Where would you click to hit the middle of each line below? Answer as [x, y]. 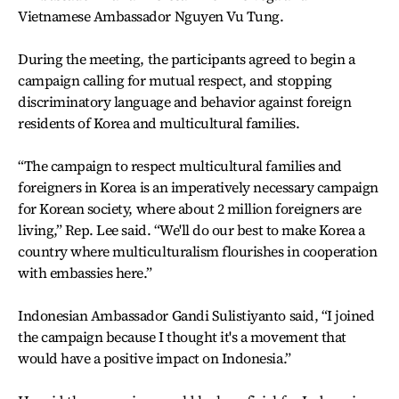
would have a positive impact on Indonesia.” [155, 358]
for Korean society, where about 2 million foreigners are [190, 209]
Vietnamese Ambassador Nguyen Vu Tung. [151, 16]
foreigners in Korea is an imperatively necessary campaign [198, 187]
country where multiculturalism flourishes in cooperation [198, 252]
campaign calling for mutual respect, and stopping [175, 81]
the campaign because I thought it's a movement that [182, 337]
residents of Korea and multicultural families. [159, 123]
